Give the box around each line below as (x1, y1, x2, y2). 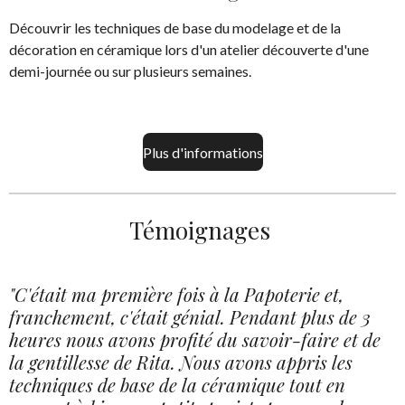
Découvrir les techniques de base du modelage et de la (9, 19, 341, 37)
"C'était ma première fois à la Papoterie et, (9, 282, 344, 307)
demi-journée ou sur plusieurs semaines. (9, 62, 254, 80)
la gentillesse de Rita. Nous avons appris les (9, 350, 353, 375)
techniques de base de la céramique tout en (9, 372, 345, 398)
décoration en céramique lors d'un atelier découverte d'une (9, 41, 369, 59)
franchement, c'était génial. (9, 305, 225, 330)
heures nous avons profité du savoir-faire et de (9, 327, 381, 353)
